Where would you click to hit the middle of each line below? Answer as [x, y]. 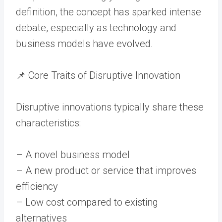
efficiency [37, 186]
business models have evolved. [84, 43]
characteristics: [48, 123]
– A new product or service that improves [106, 170]
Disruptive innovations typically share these [110, 107]
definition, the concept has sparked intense [109, 12]
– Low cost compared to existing [87, 202]
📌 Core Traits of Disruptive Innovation [98, 75]
